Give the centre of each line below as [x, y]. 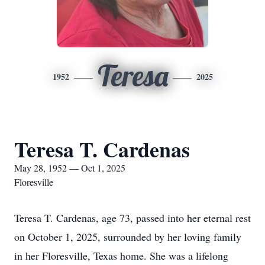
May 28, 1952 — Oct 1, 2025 [70, 168]
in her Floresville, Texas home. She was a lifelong [121, 256]
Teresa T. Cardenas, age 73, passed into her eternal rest [132, 218]
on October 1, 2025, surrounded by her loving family [128, 237]
